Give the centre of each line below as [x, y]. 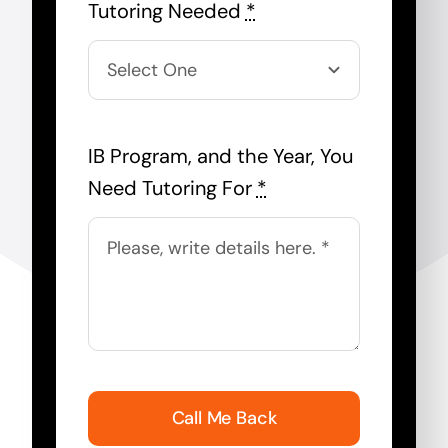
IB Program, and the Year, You [220, 155]
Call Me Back [224, 417]
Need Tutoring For [172, 187]
